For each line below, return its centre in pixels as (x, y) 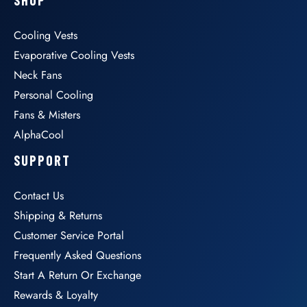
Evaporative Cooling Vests (74, 55)
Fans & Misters (47, 114)
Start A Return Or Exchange (77, 275)
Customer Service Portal (69, 235)
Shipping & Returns (58, 215)
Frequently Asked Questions (77, 255)
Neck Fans (38, 75)
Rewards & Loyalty (56, 295)
